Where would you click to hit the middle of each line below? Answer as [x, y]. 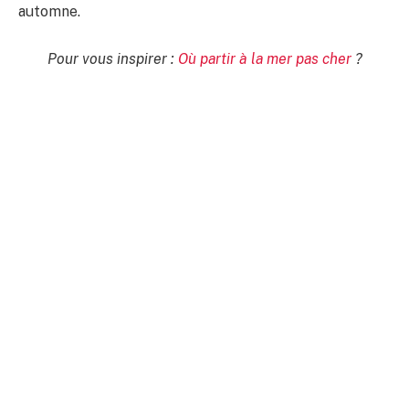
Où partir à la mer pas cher [264, 58]
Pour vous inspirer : [112, 58]
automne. [49, 12]
